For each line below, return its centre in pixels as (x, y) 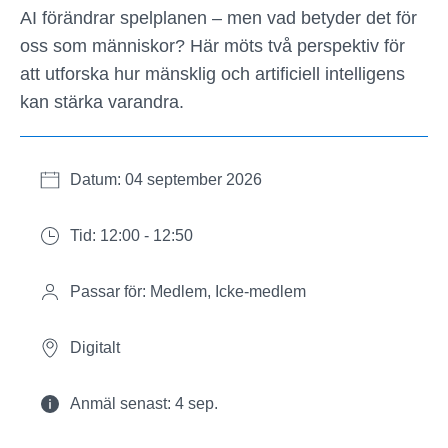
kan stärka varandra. (102, 102)
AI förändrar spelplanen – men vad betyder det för (218, 18)
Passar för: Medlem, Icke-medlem (188, 291)
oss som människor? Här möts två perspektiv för (212, 46)
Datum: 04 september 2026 (166, 179)
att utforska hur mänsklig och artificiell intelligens (212, 74)
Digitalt (95, 347)
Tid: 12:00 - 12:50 (131, 235)
